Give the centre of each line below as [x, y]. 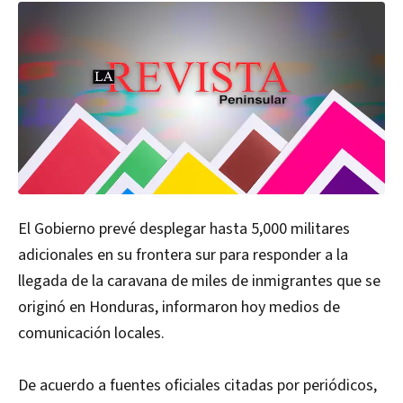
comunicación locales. [91, 334]
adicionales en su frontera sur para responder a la [183, 255]
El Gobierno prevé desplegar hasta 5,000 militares [184, 229]
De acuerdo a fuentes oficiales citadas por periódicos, [197, 386]
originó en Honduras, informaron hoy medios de [179, 308]
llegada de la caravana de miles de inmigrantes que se [199, 282]
